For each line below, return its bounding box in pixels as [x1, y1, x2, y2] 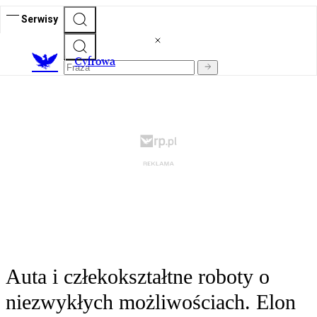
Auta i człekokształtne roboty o [6, 265, 270, 289]
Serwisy [21, 13, 58, 25]
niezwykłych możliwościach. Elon [6, 290, 296, 314]
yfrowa [82, 54, 115, 69]
